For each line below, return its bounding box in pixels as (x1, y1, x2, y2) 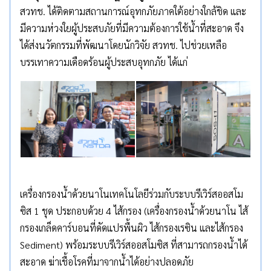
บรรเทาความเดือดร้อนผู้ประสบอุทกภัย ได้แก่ (20, 55, 188, 68)
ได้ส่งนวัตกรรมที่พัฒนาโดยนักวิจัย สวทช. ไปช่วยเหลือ (20, 38, 227, 51)
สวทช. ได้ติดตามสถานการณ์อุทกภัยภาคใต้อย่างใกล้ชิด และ (20, 4, 246, 18)
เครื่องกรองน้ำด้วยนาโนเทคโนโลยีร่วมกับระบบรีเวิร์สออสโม (20, 187, 243, 200)
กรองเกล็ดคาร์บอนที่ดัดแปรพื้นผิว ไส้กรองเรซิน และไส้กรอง (20, 221, 243, 234)
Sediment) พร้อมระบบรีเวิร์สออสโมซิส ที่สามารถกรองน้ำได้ (20, 238, 247, 251)
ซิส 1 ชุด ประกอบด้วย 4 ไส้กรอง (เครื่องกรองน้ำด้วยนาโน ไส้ (20, 204, 248, 217)
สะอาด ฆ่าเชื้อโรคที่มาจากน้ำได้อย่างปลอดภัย (20, 255, 194, 268)
